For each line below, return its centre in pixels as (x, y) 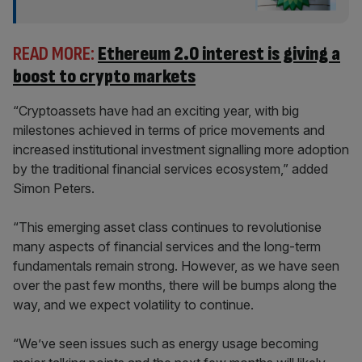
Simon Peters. (54, 188)
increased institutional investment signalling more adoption (181, 149)
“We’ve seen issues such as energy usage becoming (166, 343)
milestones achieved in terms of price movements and (169, 130)
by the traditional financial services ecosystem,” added (170, 169)
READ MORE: (54, 54)
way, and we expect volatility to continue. (133, 305)
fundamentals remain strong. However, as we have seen (176, 266)
